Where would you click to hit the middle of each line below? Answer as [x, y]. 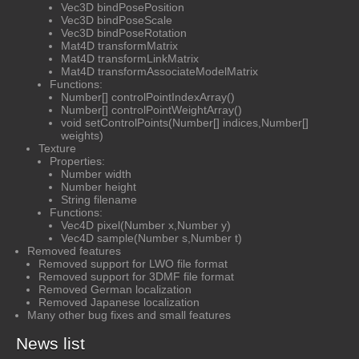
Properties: [77, 161]
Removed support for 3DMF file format [136, 276]
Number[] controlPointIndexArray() [148, 97]
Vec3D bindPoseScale [117, 20]
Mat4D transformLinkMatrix [130, 58]
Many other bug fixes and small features [129, 315]
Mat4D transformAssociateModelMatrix [159, 71]
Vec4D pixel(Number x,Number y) [146, 225]
